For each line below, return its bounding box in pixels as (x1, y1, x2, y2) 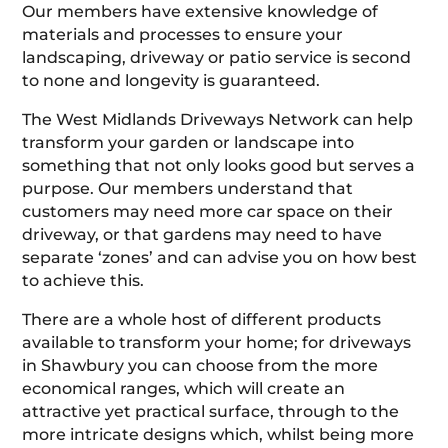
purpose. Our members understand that (22, 178, 354, 198)
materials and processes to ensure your (22, 24, 344, 44)
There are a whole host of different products (22, 309, 382, 329)
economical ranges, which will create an (22, 378, 346, 398)
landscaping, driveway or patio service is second (22, 47, 412, 67)
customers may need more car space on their (22, 201, 394, 221)
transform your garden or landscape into (22, 132, 355, 152)
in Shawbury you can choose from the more (22, 355, 379, 375)
